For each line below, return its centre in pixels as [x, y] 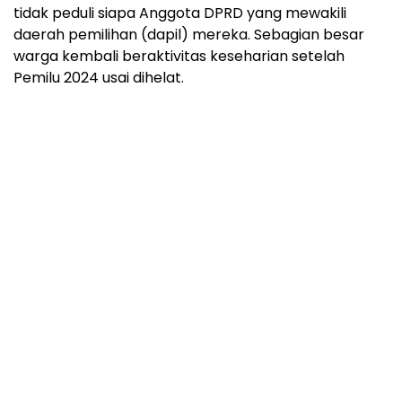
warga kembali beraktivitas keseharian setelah [179, 57]
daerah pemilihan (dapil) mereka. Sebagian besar [189, 35]
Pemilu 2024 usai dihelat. [99, 78]
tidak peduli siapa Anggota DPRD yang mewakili [180, 13]
